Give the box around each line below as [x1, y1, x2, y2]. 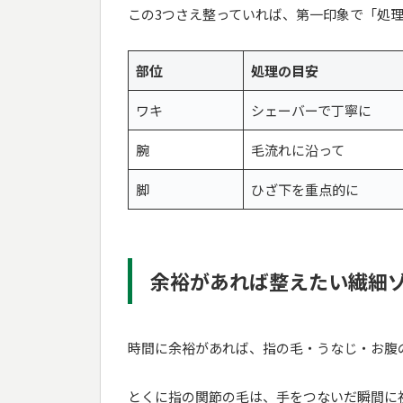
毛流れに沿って [251, 139, 345, 159]
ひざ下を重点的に [251, 179, 359, 199]
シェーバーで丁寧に [251, 100, 372, 120]
